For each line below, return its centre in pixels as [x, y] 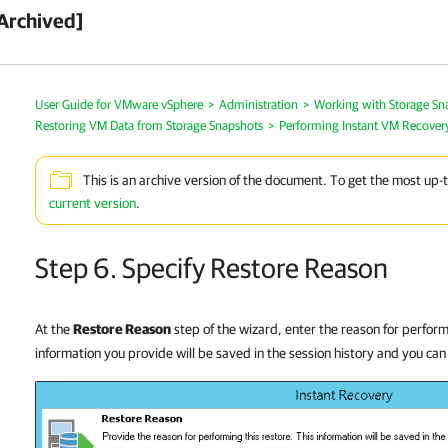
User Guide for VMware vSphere [119, 104]
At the [54, 329]
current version [92, 203]
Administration [258, 104]
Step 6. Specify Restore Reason [211, 267]
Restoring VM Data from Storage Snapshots [149, 125]
